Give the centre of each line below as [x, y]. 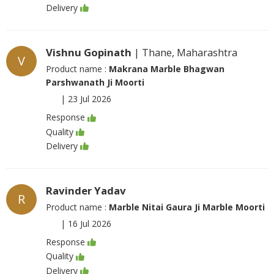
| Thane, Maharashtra [184, 53]
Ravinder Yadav [86, 191]
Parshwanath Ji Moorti [95, 83]
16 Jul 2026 [90, 224]
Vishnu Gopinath [89, 53]
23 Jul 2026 [90, 99]
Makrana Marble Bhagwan [167, 69]
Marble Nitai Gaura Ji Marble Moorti [187, 207]
